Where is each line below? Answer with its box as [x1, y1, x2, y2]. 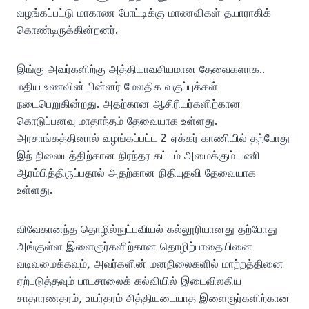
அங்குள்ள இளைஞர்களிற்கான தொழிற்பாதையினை [17, 240, 252, 254]
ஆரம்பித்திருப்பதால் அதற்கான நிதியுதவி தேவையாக [17, 166, 256, 180]
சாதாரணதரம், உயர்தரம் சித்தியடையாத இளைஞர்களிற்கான [17, 292, 290, 306]
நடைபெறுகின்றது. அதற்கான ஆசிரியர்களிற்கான [17, 97, 241, 111]
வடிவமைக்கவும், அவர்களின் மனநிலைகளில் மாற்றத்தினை [17, 257, 283, 271]
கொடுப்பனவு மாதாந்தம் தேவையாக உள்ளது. [17, 114, 217, 128]
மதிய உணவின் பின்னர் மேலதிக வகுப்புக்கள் [17, 80, 218, 94]
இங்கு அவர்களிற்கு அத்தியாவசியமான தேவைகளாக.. [17, 63, 265, 77]
